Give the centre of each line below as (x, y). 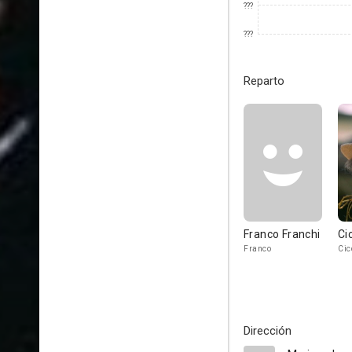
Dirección (268, 331)
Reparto (264, 81)
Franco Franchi (282, 234)
